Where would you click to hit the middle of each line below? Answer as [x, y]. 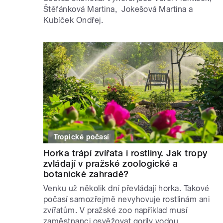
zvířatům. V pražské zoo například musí [115, 211]
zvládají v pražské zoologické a [111, 164]
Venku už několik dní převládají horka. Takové [126, 189]
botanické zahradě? [86, 174]
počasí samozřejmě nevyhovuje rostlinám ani [127, 200]
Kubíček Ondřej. [73, 20]
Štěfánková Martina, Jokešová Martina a [118, 9]
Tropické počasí [81, 137]
